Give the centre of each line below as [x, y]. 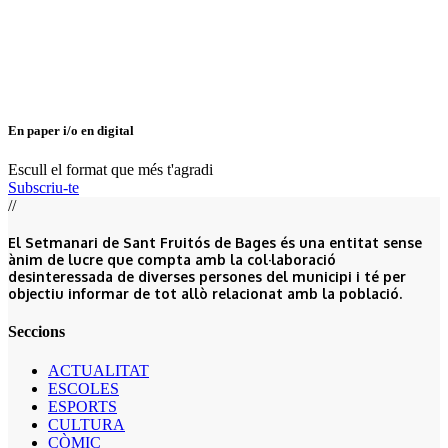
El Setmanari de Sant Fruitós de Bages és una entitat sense [215, 242]
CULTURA [86, 425]
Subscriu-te [43, 188]
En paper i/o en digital [71, 130]
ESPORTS [82, 407]
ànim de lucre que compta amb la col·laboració [172, 259]
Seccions [36, 331]
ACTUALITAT [98, 371]
